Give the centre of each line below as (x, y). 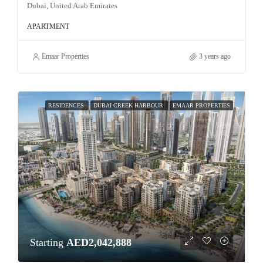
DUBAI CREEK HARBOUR (129, 105)
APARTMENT (48, 26)
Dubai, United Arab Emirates (72, 6)
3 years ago (215, 56)
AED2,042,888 (99, 242)
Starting (48, 242)
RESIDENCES (67, 105)
